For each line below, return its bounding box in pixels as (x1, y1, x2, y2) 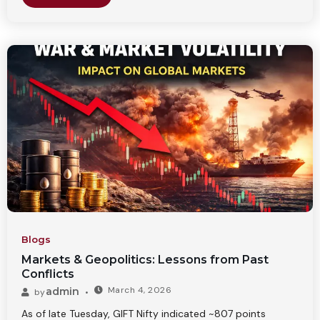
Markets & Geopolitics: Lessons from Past (21, 252, 269, 266)
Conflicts (21, 266, 74, 281)
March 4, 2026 (107, 284, 171, 296)
